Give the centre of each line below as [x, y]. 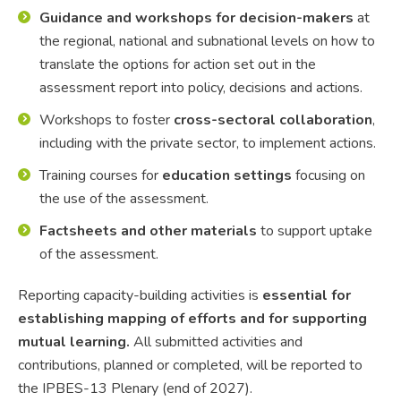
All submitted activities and [216, 341]
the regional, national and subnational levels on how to [207, 41]
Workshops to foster [107, 119]
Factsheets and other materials [148, 230]
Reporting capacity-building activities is [140, 295]
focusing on [328, 175]
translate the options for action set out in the [178, 64]
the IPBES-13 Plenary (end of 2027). [135, 388]
